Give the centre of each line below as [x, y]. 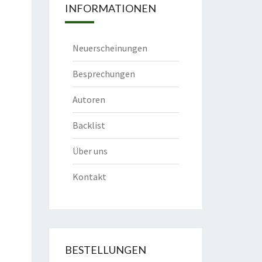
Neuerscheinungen [110, 48]
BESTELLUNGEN [105, 250]
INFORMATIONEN [110, 8]
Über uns [90, 151]
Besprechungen [104, 74]
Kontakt [89, 177]
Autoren [89, 99]
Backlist [89, 125]
